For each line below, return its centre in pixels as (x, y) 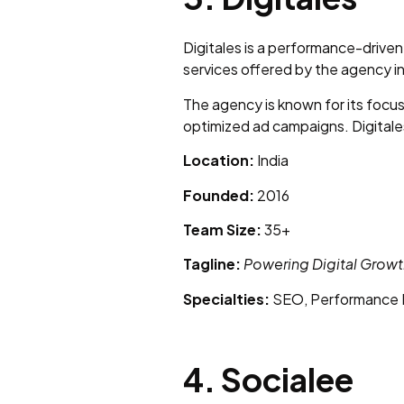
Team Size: (222, 229)
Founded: (219, 195)
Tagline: (212, 264)
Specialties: (226, 298)
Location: (219, 161)
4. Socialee (268, 380)
